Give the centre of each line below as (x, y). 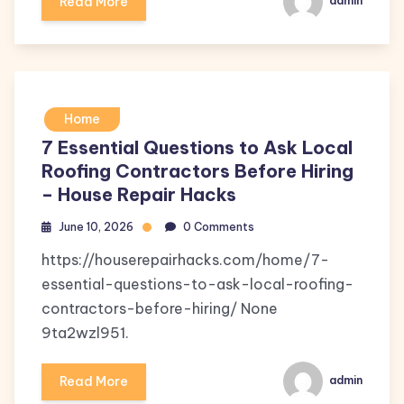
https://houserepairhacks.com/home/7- (185, 260)
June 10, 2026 (96, 227)
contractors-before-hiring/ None (160, 308)
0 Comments (219, 227)
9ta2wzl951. (85, 333)
